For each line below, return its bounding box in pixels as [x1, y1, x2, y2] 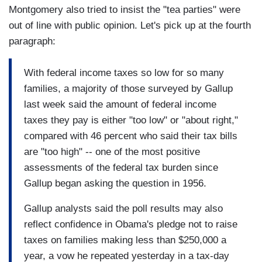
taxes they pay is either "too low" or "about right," [24, 114, 238, 126]
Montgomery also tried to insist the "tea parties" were [9, 4, 240, 16]
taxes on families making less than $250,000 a [24, 234, 226, 246]
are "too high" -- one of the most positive [24, 146, 200, 157]
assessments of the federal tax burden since [24, 161, 218, 173]
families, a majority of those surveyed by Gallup [24, 82, 233, 94]
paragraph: [9, 36, 56, 47]
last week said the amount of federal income [24, 98, 216, 110]
